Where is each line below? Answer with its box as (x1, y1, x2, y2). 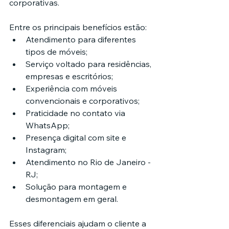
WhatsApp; (26, 120, 70, 131)
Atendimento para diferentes (26, 34, 138, 45)
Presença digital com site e (26, 132, 128, 143)
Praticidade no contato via (26, 108, 127, 119)
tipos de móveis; (26, 47, 87, 57)
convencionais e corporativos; (26, 96, 140, 106)
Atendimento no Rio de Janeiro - (26, 157, 153, 168)
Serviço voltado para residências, (26, 59, 153, 70)
